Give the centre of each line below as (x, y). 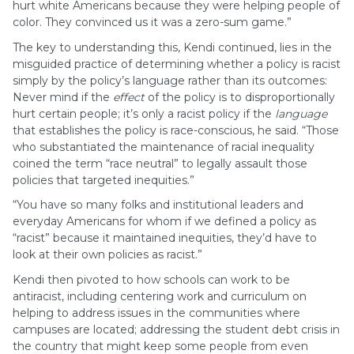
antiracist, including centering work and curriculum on (160, 296)
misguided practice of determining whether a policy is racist (177, 64)
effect (129, 97)
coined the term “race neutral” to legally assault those (160, 163)
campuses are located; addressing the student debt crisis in (176, 329)
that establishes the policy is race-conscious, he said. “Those (176, 130)
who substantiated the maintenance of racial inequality (164, 147)
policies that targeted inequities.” (104, 180)
